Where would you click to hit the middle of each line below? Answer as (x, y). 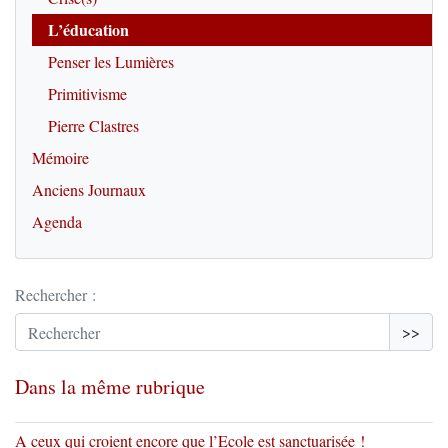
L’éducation (88, 29)
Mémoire (60, 157)
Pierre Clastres (93, 125)
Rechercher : (55, 294)
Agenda (57, 221)
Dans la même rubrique (110, 386)
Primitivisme (87, 93)
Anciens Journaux (89, 189)
